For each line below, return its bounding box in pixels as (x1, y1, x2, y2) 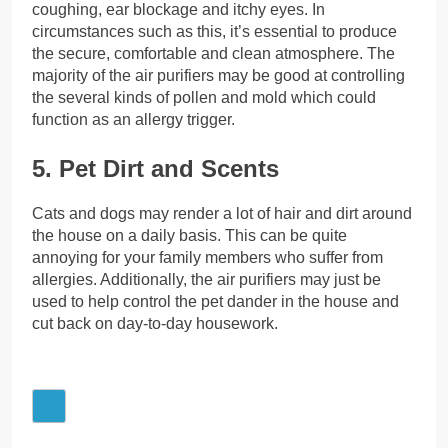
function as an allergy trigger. (32, 110, 235, 128)
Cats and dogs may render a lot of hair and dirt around (32, 204, 412, 222)
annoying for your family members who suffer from (32, 248, 383, 266)
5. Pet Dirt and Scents (32, 154, 279, 182)
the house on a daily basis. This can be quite (32, 226, 347, 244)
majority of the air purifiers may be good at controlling (32, 66, 405, 84)
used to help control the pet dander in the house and (32, 292, 399, 310)
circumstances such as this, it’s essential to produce (32, 22, 397, 40)
